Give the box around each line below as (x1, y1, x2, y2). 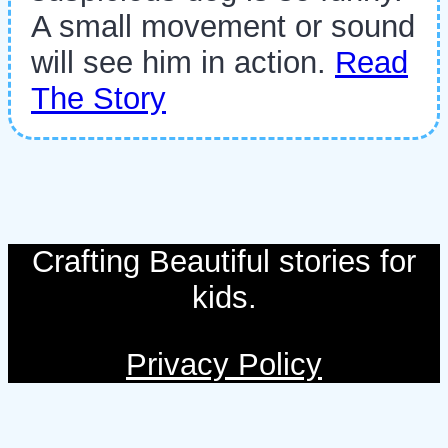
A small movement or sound (31, 9, 415, 45)
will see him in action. (31, 45, 335, 81)
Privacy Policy (126, 347, 322, 383)
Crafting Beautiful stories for (32, 243, 416, 279)
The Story (31, 81, 166, 117)
